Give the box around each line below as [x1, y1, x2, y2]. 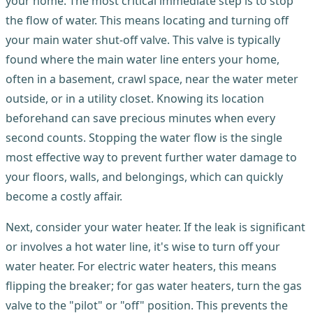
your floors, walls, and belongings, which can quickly [6, 168, 283, 184]
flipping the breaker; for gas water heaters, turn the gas [6, 277, 302, 293]
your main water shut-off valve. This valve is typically [6, 31, 280, 48]
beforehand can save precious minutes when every [6, 110, 275, 126]
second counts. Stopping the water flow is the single [6, 129, 282, 145]
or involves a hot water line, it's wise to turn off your [6, 238, 280, 254]
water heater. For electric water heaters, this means [6, 258, 277, 274]
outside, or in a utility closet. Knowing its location [6, 90, 264, 106]
